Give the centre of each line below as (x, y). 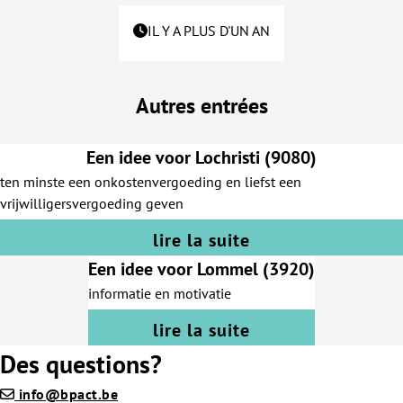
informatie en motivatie (160, 293)
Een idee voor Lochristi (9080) (201, 157)
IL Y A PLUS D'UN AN (209, 31)
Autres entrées (201, 106)
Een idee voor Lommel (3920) (201, 269)
